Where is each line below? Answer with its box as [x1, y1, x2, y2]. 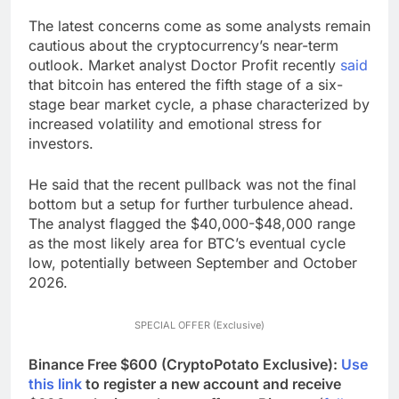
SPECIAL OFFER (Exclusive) [134, 318, 265, 331]
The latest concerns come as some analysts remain [28, 16, 370, 35]
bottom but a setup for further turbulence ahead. [28, 194, 354, 213]
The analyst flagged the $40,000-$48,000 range [28, 214, 355, 232]
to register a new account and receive [82, 374, 341, 393]
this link [28, 374, 82, 393]
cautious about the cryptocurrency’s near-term [28, 36, 338, 54]
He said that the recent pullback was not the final [28, 175, 356, 193]
